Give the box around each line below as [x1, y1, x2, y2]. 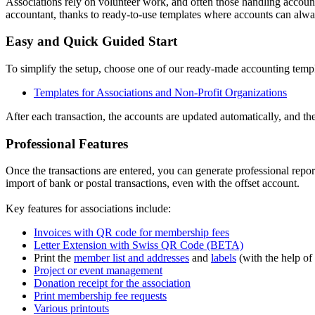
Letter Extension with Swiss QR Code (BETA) [34, 239, 243, 252]
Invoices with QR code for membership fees [34, 226, 229, 239]
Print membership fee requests [34, 290, 167, 302]
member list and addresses [74, 252, 189, 264]
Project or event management [34, 264, 162, 277]
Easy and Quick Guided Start [6, 34, 177, 49]
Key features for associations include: [6, 202, 171, 215]
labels [211, 252, 236, 264]
